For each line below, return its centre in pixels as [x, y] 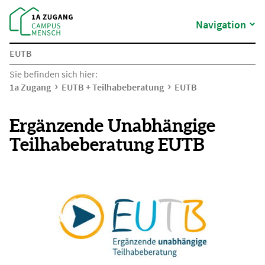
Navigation [221, 25]
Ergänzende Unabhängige [112, 125]
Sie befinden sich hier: [54, 74]
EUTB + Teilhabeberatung [113, 87]
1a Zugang [30, 87]
